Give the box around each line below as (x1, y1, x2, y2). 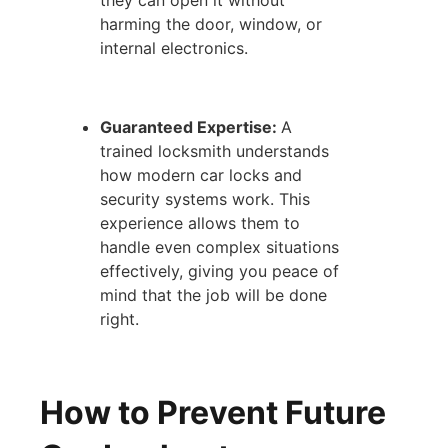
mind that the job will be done (100, 284, 328, 305)
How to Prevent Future (40, 392, 387, 432)
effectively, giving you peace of (100, 260, 340, 281)
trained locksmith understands (100, 140, 330, 161)
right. (100, 308, 140, 329)
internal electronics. (100, 38, 249, 59)
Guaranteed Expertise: (100, 116, 282, 137)
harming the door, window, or (100, 14, 323, 35)
